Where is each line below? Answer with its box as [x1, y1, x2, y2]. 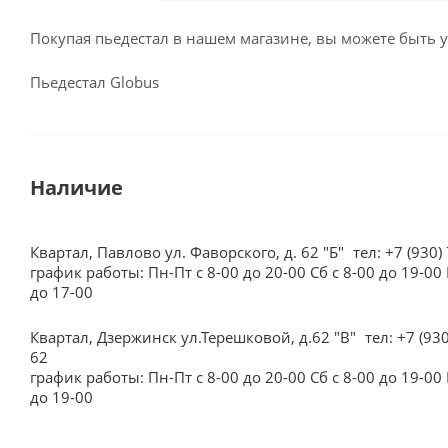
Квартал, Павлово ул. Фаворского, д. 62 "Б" [30, 242, 348, 262]
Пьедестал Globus [30, 72, 159, 92]
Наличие [30, 174, 123, 201]
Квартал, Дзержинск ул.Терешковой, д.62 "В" [30, 327, 360, 347]
